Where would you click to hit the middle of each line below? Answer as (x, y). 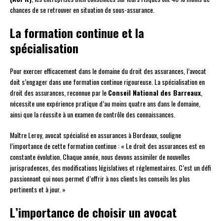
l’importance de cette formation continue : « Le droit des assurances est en (107, 146)
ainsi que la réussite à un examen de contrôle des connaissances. (92, 114)
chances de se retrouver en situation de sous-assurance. (82, 10)
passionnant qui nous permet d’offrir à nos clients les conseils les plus (100, 179)
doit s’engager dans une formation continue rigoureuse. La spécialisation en (107, 82)
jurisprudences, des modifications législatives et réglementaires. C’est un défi (110, 168)
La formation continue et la (77, 33)
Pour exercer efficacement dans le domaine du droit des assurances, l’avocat (108, 71)
